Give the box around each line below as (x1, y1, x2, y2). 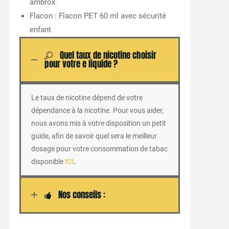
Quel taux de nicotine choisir (59, 49, 156, 62)
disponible (31, 157, 65, 166)
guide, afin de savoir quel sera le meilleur (31, 131, 157, 140)
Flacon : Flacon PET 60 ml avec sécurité (29, 11, 166, 20)
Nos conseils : (58, 188, 105, 201)
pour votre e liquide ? (44, 57, 118, 71)
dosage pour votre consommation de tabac (31, 144, 168, 153)
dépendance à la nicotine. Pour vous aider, (31, 106, 164, 114)
